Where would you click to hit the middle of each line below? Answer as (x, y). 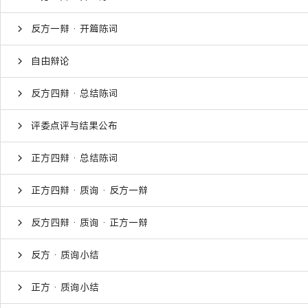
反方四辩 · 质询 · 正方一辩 (89, 222)
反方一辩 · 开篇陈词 (75, 28)
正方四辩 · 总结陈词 (75, 157)
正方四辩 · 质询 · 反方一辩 (89, 190)
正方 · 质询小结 (65, 287)
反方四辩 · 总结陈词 (75, 93)
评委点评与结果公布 (74, 125)
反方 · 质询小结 (65, 254)
